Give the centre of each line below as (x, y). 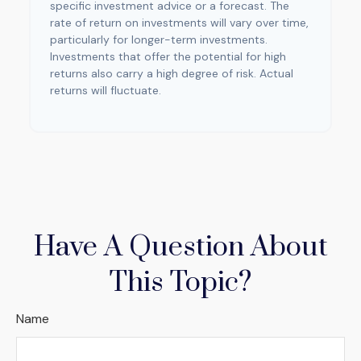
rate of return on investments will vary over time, (179, 23)
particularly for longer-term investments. (159, 39)
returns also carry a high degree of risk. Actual (172, 73)
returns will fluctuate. (106, 90)
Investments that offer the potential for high (168, 56)
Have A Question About (180, 247)
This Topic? (180, 283)
